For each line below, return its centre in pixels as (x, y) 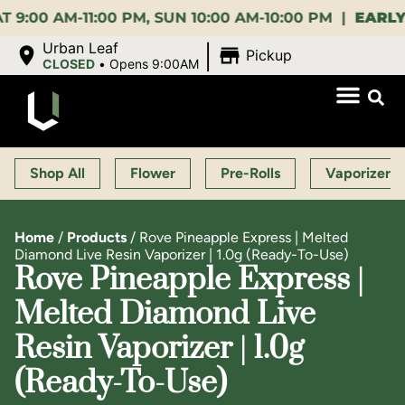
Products (97, 238)
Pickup (268, 55)
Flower (153, 174)
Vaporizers (361, 174)
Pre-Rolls (250, 174)
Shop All (57, 174)
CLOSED (69, 64)
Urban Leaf (81, 48)
